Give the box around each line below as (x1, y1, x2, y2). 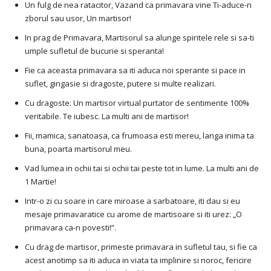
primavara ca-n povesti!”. (25, 222, 116, 233)
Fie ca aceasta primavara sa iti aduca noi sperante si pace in (25, 65, 246, 76)
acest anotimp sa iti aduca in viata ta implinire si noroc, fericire (25, 255, 252, 266)
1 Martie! (25, 176, 56, 188)
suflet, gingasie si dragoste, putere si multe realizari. (25, 78, 216, 90)
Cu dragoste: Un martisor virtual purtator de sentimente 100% (25, 97, 249, 109)
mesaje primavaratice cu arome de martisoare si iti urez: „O (25, 209, 242, 220)
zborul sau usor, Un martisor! (25, 13, 131, 24)
